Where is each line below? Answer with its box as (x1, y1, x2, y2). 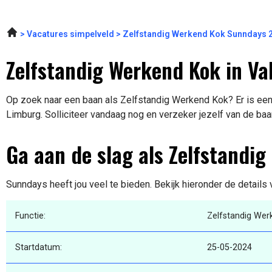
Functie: (15, 211, 46, 222)
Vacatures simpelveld (27, 29, 114, 39)
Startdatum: (15, 242, 62, 253)
